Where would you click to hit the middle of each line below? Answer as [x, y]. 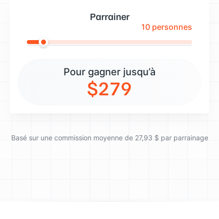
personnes [171, 27]
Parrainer [109, 16]
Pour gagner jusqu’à [109, 71]
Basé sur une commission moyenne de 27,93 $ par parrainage [109, 138]
